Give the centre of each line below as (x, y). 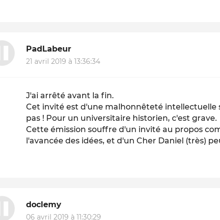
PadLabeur (49, 49)
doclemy (44, 204)
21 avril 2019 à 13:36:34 (63, 62)
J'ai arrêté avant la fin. (70, 96)
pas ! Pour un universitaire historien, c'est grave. (122, 118)
